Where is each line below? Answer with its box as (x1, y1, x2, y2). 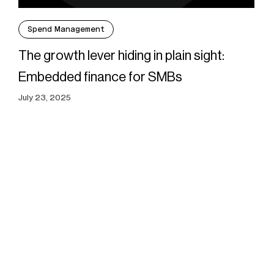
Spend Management (27, 24, 105, 34)
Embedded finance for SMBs (18, 69, 182, 85)
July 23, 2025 (18, 92, 71, 103)
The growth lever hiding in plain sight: (18, 48, 224, 64)
